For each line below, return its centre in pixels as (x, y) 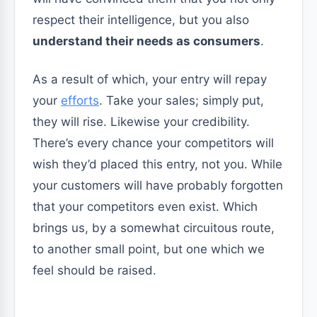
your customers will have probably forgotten (158, 185)
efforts (80, 100)
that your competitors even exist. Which (145, 207)
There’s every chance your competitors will (153, 143)
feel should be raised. (94, 270)
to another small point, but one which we (149, 249)
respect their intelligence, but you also (141, 20)
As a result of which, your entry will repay (150, 79)
